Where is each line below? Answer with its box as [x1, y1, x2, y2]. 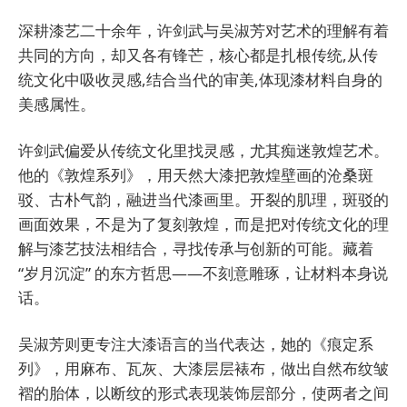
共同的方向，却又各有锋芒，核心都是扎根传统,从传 [18, 44, 378, 65]
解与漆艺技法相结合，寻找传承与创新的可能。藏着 [18, 237, 373, 259]
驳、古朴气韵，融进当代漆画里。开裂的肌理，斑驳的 [18, 188, 389, 210]
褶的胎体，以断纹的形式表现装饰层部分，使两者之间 [18, 382, 389, 403]
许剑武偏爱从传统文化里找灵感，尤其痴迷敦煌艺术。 [18, 139, 389, 161]
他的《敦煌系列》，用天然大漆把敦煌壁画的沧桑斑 [18, 164, 373, 185]
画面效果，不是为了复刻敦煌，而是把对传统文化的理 [18, 213, 389, 234]
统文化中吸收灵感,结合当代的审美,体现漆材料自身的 [18, 68, 382, 90]
